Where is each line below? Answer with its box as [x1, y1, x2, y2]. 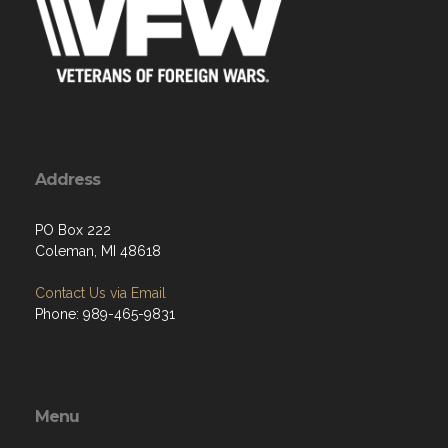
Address [35, 169, 100, 189]
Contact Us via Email [35, 284, 166, 301]
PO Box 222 [35, 221, 111, 238]
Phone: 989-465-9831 [35, 305, 175, 322]
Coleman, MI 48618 [35, 242, 161, 259]
